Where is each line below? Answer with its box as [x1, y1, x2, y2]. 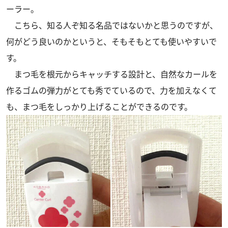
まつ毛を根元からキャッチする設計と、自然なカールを [6, 68, 217, 80]
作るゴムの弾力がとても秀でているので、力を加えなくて [6, 84, 217, 96]
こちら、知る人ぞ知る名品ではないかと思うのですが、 [6, 19, 218, 31]
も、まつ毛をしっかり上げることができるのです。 [6, 101, 192, 112]
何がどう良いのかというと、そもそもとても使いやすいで [6, 36, 217, 47]
